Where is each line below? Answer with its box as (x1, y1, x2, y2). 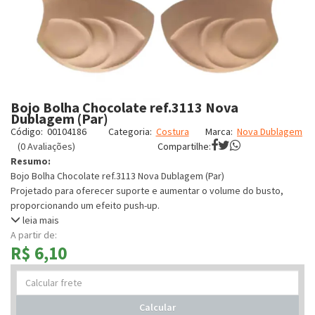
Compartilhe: (157, 140, 211, 153)
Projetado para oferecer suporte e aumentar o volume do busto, (11, 184, 283, 197)
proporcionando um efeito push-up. (11, 199, 160, 212)
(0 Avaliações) (18, 140, 75, 153)
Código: (11, 125, 43, 138)
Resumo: (11, 155, 51, 167)
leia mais (20, 214, 59, 226)
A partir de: (11, 229, 57, 241)
